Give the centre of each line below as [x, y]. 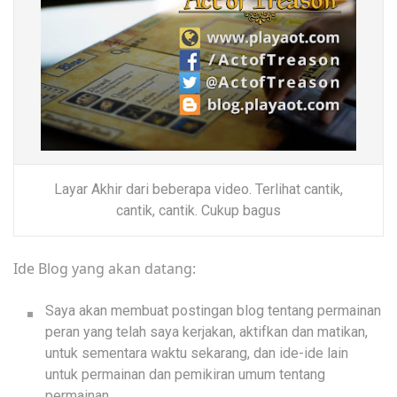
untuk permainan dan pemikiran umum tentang [185, 375]
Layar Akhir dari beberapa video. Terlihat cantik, [198, 190]
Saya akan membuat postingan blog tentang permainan [213, 311]
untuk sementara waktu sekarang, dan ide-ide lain [197, 354]
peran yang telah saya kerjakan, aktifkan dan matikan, [206, 332]
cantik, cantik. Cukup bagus [198, 211]
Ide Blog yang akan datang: [105, 269]
